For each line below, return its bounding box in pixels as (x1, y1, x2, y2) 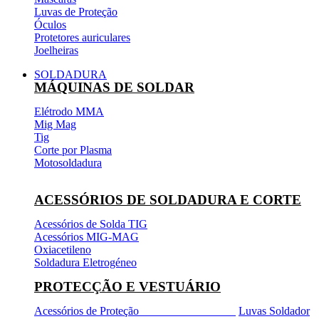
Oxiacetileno (34, 243, 91, 256)
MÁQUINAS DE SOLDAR (34, 79, 194, 95)
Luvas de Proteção (34, 5, 117, 18)
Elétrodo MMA (34, 105, 104, 117)
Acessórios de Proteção (34, 304, 236, 317)
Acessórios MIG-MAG (34, 230, 139, 243)
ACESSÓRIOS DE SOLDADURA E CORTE (34, 192, 301, 207)
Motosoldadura (34, 156, 102, 169)
